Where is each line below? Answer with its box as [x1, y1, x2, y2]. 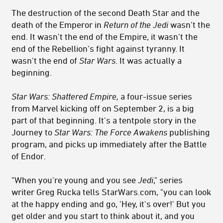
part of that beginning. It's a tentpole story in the [11, 115, 196, 125]
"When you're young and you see [11, 175, 138, 185]
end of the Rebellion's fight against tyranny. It [11, 43, 185, 54]
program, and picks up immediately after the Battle [11, 139, 207, 149]
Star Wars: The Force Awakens [54, 127, 167, 137]
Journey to [11, 127, 54, 137]
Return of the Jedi [104, 19, 168, 30]
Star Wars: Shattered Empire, [11, 91, 118, 102]
